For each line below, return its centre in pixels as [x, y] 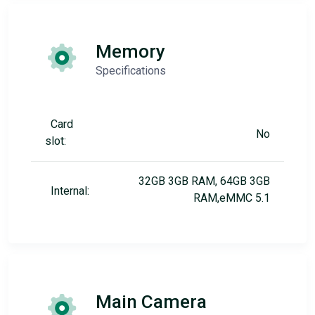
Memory [130, 51]
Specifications [131, 71]
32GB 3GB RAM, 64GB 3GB [204, 181]
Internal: [70, 191]
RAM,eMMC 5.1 [232, 198]
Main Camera [151, 302]
